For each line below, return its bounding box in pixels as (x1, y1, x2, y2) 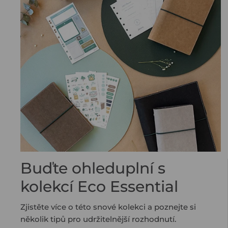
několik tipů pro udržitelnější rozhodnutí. (20, 214, 176, 224)
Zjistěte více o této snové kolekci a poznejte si (20, 202, 196, 212)
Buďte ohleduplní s (20, 159, 165, 178)
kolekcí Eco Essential (20, 177, 178, 196)
